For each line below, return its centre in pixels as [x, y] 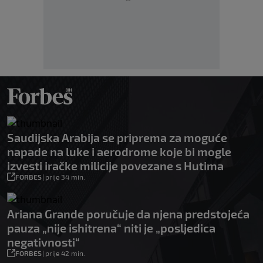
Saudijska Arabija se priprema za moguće [117, 138]
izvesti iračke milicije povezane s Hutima [115, 166]
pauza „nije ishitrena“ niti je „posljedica [111, 228]
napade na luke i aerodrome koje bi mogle [119, 152]
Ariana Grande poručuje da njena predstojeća [128, 214]
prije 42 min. [65, 253]
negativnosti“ [43, 242]
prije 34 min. [65, 177]
